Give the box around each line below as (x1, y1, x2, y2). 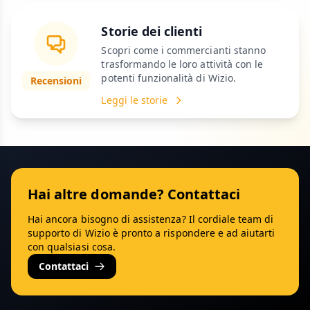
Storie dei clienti (101, 23, 203, 39)
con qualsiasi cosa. (28, 240, 116, 253)
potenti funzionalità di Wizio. (101, 71, 236, 84)
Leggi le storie (101, 93, 168, 107)
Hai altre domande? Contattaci (28, 185, 241, 203)
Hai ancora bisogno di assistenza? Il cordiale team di (28, 212, 274, 226)
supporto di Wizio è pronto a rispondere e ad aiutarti (28, 226, 275, 239)
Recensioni (30, 74, 82, 87)
